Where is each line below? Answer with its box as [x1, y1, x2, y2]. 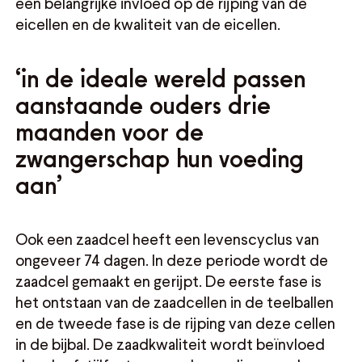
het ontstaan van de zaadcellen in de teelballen [15, 292, 335, 311]
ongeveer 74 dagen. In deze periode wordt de [15, 250, 329, 269]
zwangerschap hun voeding [15, 148, 305, 169]
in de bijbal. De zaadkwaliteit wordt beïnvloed [15, 334, 326, 353]
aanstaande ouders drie [15, 95, 271, 116]
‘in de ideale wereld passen [15, 68, 306, 89]
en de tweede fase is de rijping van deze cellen [15, 313, 336, 332]
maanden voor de [15, 121, 204, 142]
